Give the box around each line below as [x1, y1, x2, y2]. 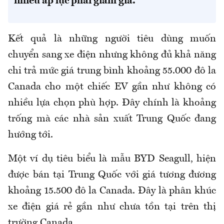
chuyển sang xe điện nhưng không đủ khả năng [8, 49, 216, 60]
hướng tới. [8, 129, 53, 140]
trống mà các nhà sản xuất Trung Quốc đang [8, 113, 216, 124]
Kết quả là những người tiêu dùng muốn [8, 33, 216, 44]
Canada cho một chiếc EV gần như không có [8, 81, 216, 92]
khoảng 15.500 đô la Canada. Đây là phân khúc [8, 185, 216, 196]
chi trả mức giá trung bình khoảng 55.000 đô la [8, 65, 216, 76]
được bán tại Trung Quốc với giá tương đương [8, 169, 216, 180]
